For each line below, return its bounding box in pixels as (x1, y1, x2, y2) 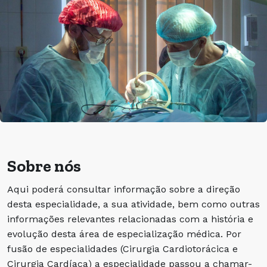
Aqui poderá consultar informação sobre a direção (7, 184, 240, 195)
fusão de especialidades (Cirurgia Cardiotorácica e (7, 243, 238, 254)
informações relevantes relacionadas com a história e (7, 213, 253, 225)
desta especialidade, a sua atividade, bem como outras (7, 198, 260, 210)
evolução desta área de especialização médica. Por (7, 228, 241, 240)
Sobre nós (7, 156, 81, 176)
